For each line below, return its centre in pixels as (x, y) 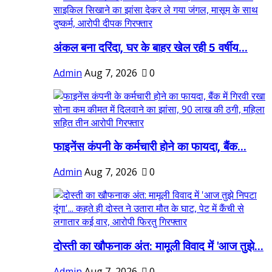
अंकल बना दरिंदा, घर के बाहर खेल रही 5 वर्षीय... (151, 48)
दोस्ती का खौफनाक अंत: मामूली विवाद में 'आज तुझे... (158, 246)
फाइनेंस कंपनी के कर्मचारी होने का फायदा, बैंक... (150, 147)
